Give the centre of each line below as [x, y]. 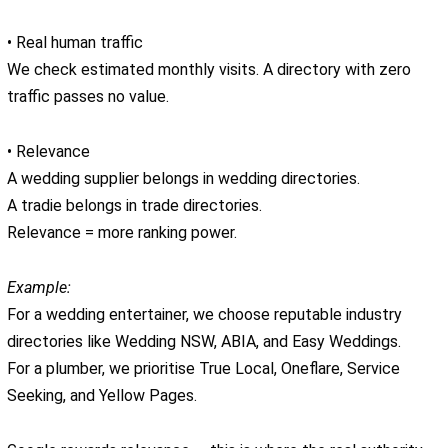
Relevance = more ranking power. [122, 233]
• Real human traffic [75, 43]
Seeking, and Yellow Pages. [102, 396]
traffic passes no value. [88, 97]
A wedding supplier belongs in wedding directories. [183, 179]
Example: [39, 288]
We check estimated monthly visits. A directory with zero [209, 70]
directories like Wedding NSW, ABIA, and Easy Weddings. [204, 342]
